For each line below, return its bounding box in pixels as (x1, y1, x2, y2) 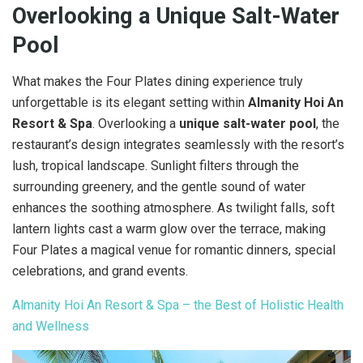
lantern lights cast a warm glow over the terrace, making (12, 220, 326, 237)
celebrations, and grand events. (12, 263, 188, 279)
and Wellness (12, 318, 89, 334)
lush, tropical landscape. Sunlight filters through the (12, 157, 299, 173)
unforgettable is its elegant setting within (12, 94, 248, 110)
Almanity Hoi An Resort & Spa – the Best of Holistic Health (12, 297, 344, 313)
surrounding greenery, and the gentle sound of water (12, 178, 305, 194)
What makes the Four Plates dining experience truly (12, 73, 303, 89)
